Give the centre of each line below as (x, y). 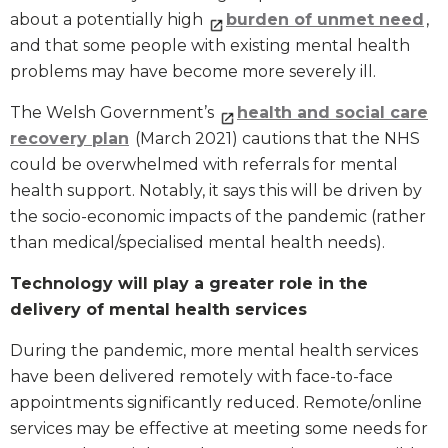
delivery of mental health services (158, 310)
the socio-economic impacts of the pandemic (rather (218, 217)
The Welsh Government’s (114, 113)
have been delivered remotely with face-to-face (201, 377)
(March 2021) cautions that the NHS (275, 139)
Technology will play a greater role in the (189, 284)
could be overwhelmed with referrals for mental (204, 165)
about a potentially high (108, 20)
